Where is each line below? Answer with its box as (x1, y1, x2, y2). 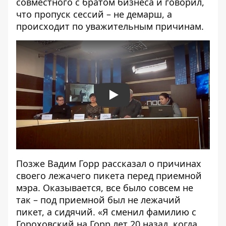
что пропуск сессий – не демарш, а (16, 8, 172, 21)
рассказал (99, 157, 146, 170)
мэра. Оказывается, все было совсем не (16, 182, 193, 194)
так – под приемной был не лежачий (16, 194, 181, 206)
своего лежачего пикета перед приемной (16, 169, 202, 182)
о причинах (146, 157, 201, 170)
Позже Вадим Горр (16, 157, 99, 170)
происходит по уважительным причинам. (16, 20, 204, 33)
